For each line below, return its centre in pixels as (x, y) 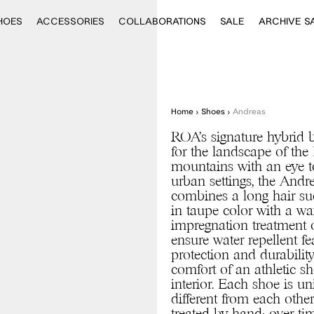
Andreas (249, 111)
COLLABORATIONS (162, 21)
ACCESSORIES (70, 21)
